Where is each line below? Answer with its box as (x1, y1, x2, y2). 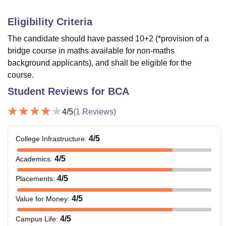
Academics (16, 154, 50, 163)
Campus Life (16, 214, 56, 223)
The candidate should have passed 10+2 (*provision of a (8, 34, 209, 43)
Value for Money (16, 195, 68, 203)
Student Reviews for (8, 86, 108, 97)
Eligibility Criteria (8, 16, 92, 28)
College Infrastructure (16, 135, 85, 143)
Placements (16, 175, 53, 183)
